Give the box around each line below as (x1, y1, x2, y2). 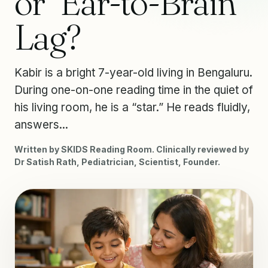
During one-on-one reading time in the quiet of (14, 83, 253, 97)
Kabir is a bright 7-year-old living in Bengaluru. (14, 66, 252, 80)
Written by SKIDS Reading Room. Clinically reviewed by (14, 144, 249, 154)
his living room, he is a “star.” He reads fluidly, (14, 100, 250, 114)
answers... (14, 118, 68, 132)
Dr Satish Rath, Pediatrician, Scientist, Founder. (14, 157, 220, 167)
